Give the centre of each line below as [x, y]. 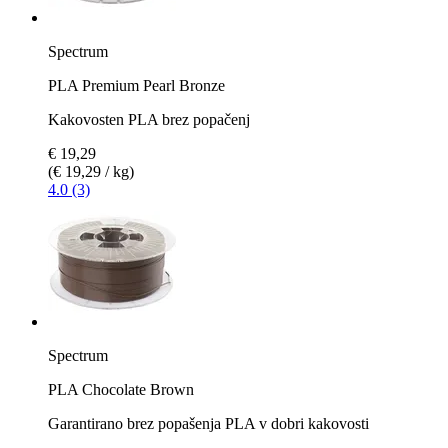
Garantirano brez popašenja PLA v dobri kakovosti [208, 423]
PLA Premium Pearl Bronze [136, 85]
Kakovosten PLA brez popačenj [149, 119]
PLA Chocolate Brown [121, 389]
